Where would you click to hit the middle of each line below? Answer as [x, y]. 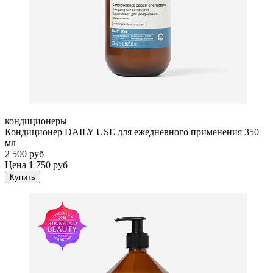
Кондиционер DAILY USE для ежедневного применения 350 [132, 132]
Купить [23, 177]
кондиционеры [36, 121]
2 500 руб [24, 154]
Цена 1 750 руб [36, 165]
